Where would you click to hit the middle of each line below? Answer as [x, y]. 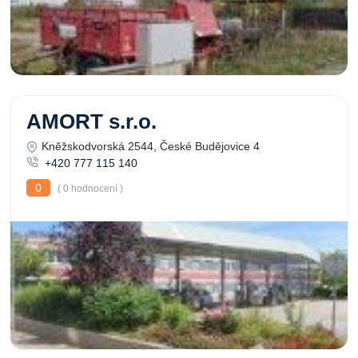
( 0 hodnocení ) [89, 189]
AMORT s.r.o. [91, 121]
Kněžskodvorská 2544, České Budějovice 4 [151, 146]
